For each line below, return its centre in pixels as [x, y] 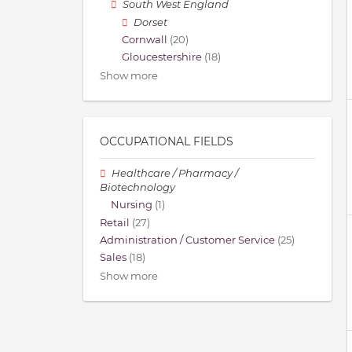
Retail [115, 222]
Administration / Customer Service [187, 240]
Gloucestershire [162, 57]
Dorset [151, 22]
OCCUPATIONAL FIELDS [167, 142]
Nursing [132, 205]
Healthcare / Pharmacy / [175, 174]
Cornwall [145, 39]
